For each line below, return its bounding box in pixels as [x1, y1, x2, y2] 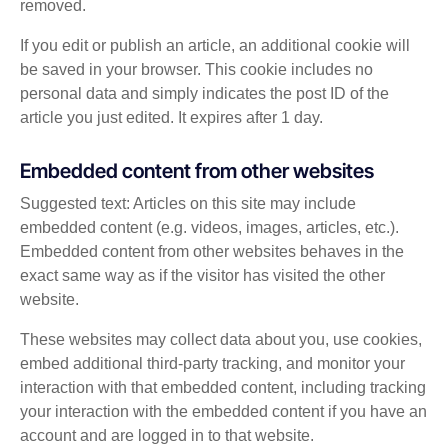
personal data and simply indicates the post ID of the [20, 85, 389, 103]
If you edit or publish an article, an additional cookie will [20, 37, 410, 55]
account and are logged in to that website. [20, 427, 314, 445]
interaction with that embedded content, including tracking [20, 379, 426, 397]
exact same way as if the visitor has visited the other [20, 267, 385, 285]
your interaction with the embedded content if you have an [20, 403, 427, 421]
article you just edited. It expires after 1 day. [20, 109, 323, 127]
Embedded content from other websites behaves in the [20, 243, 404, 261]
